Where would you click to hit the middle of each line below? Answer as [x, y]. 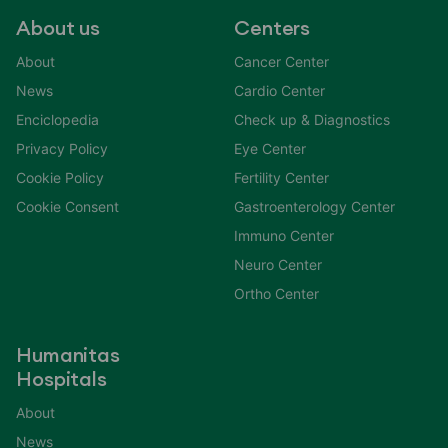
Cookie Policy [60, 177]
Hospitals [62, 379]
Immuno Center [284, 235]
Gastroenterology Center [314, 206]
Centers [272, 28]
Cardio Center [279, 90]
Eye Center [270, 148]
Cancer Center [281, 61]
